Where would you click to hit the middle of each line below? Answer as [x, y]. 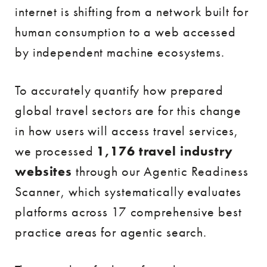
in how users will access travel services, [127, 131]
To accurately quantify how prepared [119, 90]
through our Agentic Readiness [160, 171]
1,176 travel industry [165, 151]
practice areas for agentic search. [111, 232]
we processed [56, 151]
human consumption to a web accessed [125, 32]
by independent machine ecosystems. [120, 52]
